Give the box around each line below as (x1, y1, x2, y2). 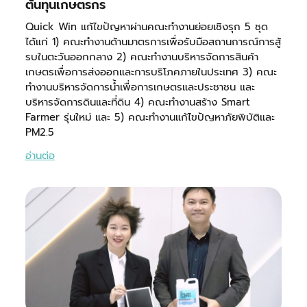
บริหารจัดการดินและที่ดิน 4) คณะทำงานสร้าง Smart (25, 95, 250, 110)
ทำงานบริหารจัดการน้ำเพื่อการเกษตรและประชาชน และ (25, 79, 255, 95)
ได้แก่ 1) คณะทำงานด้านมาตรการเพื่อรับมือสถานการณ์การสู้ (25, 34, 281, 50)
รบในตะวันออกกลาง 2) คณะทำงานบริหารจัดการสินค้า (25, 49, 258, 65)
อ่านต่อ (25, 148, 55, 164)
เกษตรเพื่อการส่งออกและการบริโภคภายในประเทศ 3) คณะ (25, 64, 277, 80)
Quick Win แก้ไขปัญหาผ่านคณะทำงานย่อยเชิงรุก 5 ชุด (25, 19, 268, 35)
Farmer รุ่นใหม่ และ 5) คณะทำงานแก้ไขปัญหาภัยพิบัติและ (25, 110, 275, 125)
